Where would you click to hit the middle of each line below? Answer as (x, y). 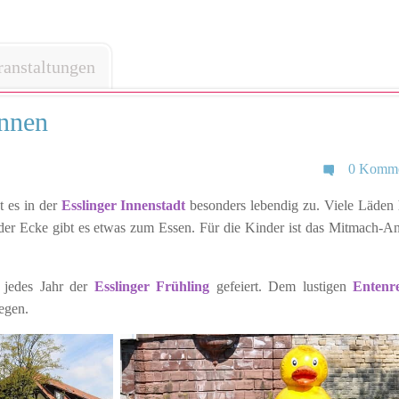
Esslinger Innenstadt (123, 206)
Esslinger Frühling (151, 287)
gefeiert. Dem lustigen (281, 287)
